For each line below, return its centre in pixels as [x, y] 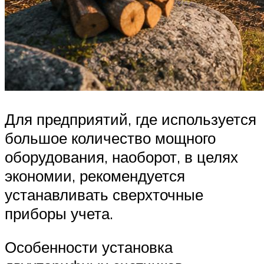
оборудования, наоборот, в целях [121, 156]
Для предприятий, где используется [131, 119]
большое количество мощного [110, 138]
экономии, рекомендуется [95, 175]
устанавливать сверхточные [104, 194]
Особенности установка [89, 247]
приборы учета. [59, 213]
